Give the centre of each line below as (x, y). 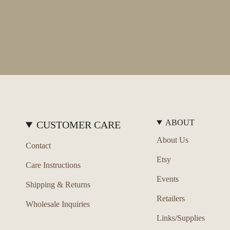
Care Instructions (53, 165)
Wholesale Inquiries (58, 204)
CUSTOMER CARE (79, 125)
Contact (38, 146)
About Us (173, 140)
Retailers (171, 198)
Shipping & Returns (58, 185)
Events (168, 179)
